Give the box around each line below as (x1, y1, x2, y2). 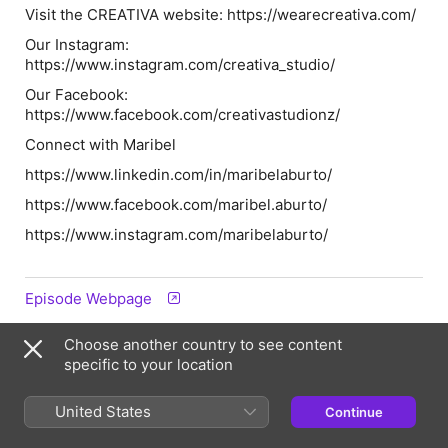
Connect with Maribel (25, 135, 176, 154)
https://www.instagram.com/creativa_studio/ (25, 55, 335, 74)
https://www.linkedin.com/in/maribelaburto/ (25, 165, 332, 184)
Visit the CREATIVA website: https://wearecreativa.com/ (25, 5, 416, 24)
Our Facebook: (25, 85, 128, 104)
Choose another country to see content (64, 335, 342, 354)
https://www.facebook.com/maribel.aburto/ (25, 195, 327, 214)
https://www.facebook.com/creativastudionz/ (25, 105, 340, 124)
